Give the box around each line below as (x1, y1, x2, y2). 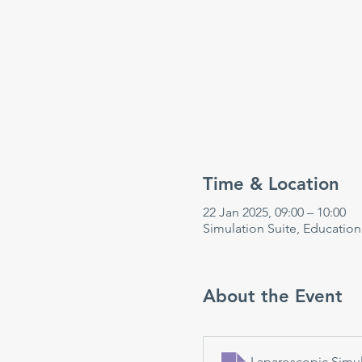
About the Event (202, 285, 343, 307)
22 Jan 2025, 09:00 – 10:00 (202, 204, 346, 220)
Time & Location (202, 173, 339, 195)
